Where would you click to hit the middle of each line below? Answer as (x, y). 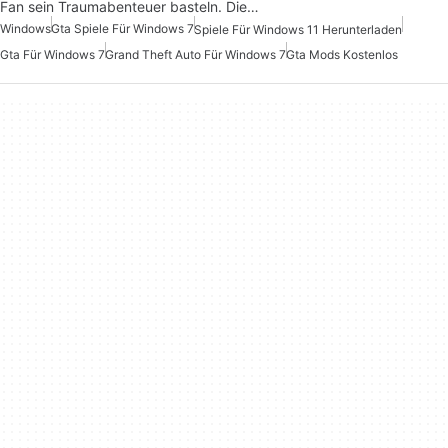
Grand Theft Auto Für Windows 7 (195, 55)
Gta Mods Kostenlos (342, 55)
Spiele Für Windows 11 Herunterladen (298, 30)
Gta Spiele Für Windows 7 (122, 28)
